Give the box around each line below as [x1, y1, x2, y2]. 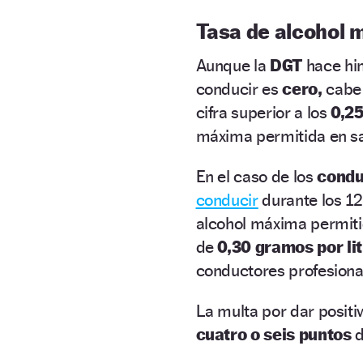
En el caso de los [195, 166, 318, 187]
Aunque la [195, 55, 270, 76]
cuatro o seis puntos [195, 324, 352, 345]
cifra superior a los [195, 102, 331, 123]
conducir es [195, 79, 283, 100]
